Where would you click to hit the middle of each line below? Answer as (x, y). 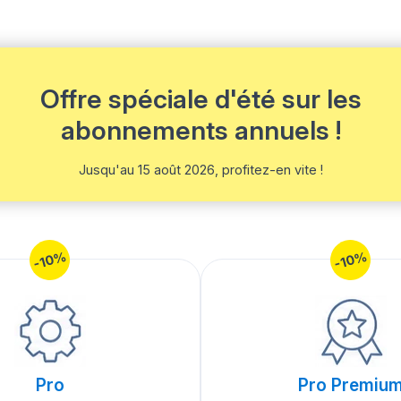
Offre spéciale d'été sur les (200, 98)
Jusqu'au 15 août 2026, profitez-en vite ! (200, 170)
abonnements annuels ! (200, 130)
